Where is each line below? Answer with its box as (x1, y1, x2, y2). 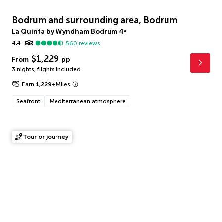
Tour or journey (23, 133, 68, 140)
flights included (37, 66, 81, 73)
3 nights (12, 66, 34, 73)
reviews (77, 39, 101, 47)
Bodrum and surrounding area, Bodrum (12, 15, 177, 26)
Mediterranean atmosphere (49, 98, 126, 105)
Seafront (16, 98, 40, 105)
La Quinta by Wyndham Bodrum (12, 27, 117, 36)
